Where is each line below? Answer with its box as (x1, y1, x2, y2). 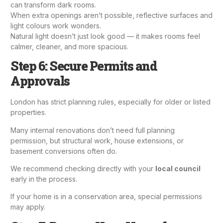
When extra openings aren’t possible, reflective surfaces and (10, 10, 213, 19)
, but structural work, (46, 136, 114, 145)
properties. (10, 108, 46, 117)
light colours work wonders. (10, 21, 101, 30)
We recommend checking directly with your (10, 164, 155, 173)
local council (155, 164, 201, 173)
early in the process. (10, 175, 77, 184)
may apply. (10, 203, 45, 212)
